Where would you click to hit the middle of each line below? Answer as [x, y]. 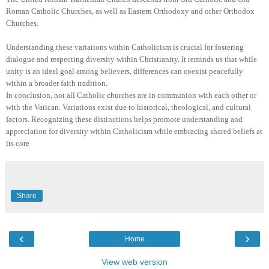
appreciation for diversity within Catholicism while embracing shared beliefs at [134, 131]
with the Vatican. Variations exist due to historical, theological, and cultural [128, 107]
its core [18, 143]
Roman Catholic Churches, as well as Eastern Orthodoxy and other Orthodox [130, 11]
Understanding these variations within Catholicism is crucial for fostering [125, 47]
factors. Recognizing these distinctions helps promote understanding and [124, 119]
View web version [134, 261]
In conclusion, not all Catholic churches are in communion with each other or [131, 95]
